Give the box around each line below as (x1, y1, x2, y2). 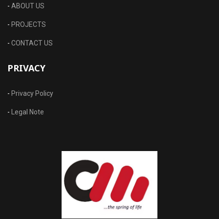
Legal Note (11, 108, 44, 116)
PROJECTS (11, 20, 46, 28)
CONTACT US (11, 39, 53, 47)
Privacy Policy (11, 89, 53, 97)
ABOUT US (11, 1, 44, 10)
